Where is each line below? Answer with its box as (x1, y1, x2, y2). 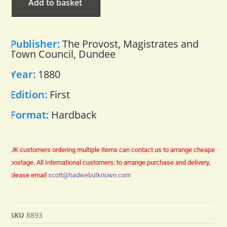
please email (10, 171, 48, 179)
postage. (10, 158, 36, 166)
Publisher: (10, 36, 62, 51)
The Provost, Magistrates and (62, 36, 199, 51)
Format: (10, 107, 51, 122)
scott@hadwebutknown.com (48, 171, 131, 179)
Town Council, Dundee (10, 47, 116, 61)
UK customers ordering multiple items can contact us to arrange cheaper (10, 145, 217, 154)
